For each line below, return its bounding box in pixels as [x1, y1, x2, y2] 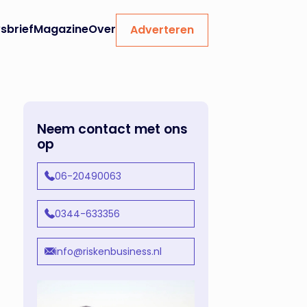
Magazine [34, 21, 88, 37]
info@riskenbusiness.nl [55, 245, 162, 258]
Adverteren [130, 22, 194, 38]
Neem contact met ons [37, 120, 188, 138]
